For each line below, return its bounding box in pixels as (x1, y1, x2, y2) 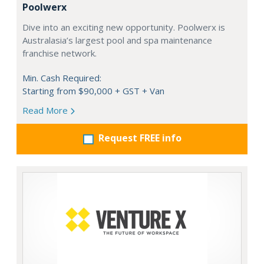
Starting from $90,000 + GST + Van (22, 85, 164, 97)
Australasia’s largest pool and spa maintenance (22, 34, 212, 46)
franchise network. (22, 47, 97, 59)
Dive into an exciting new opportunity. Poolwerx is (22, 21, 225, 33)
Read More (22, 104, 70, 116)
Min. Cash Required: (22, 72, 101, 84)
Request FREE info (98, 131, 181, 144)
